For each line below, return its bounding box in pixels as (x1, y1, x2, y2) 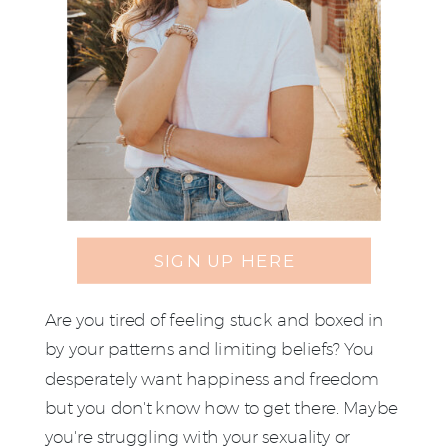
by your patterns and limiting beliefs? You (44, 338, 374, 360)
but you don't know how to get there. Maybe (44, 397, 398, 419)
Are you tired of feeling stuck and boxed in (44, 309, 384, 330)
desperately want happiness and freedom (44, 367, 380, 389)
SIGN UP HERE (153, 250, 296, 272)
